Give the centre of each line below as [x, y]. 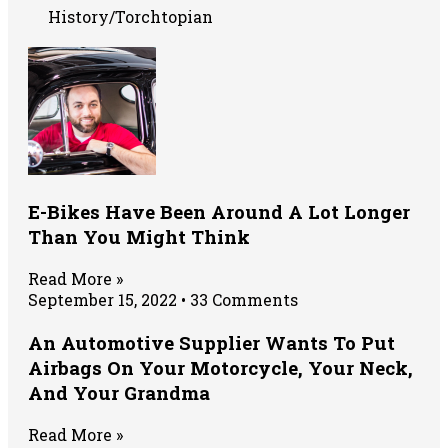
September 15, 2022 [104, 300]
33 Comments [242, 300]
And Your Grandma [119, 393]
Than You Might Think [139, 237]
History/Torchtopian [130, 17]
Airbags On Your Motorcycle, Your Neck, [220, 368]
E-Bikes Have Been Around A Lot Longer [219, 212]
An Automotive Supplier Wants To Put [211, 343]
